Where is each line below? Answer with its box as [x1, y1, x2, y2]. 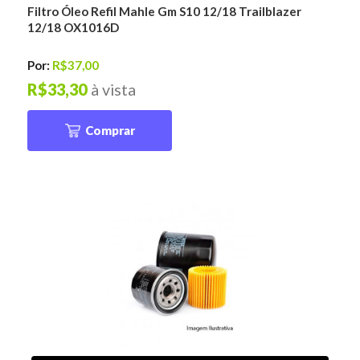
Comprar [84, 123, 135, 137]
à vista [91, 80, 137, 100]
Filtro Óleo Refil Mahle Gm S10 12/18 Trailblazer [27, 3, 302, 18]
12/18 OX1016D [27, 19, 120, 35]
